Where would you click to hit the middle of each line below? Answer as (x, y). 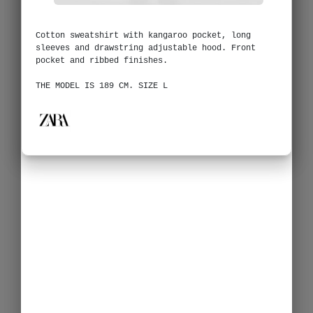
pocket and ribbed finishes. (102, 60)
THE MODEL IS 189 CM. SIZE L (102, 86)
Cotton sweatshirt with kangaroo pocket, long (143, 35)
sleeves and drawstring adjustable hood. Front (146, 48)
